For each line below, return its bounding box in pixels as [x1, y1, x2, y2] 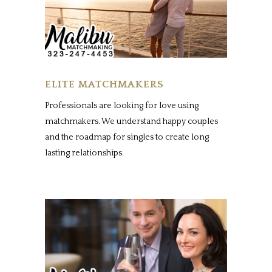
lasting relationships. [45, 148, 124, 158]
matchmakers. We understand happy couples [45, 116, 218, 126]
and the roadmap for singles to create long [45, 132, 209, 142]
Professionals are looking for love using [45, 100, 199, 110]
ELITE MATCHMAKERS [45, 78, 164, 90]
